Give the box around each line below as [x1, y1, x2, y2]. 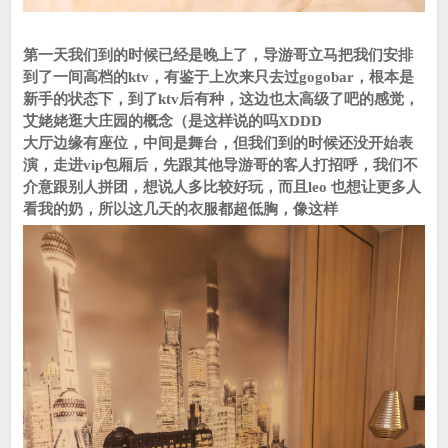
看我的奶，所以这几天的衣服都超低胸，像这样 [23, 201, 338, 217]
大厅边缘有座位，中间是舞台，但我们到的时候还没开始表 [23, 135, 413, 151]
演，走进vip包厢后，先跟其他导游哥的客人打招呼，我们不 [23, 157, 418, 173]
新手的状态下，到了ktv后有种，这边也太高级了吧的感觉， [23, 91, 419, 107]
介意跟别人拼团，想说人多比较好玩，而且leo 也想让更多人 [23, 179, 421, 195]
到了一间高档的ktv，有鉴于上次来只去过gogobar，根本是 [23, 69, 414, 85]
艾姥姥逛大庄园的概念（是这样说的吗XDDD [23, 113, 322, 129]
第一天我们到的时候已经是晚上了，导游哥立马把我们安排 [23, 47, 413, 63]
